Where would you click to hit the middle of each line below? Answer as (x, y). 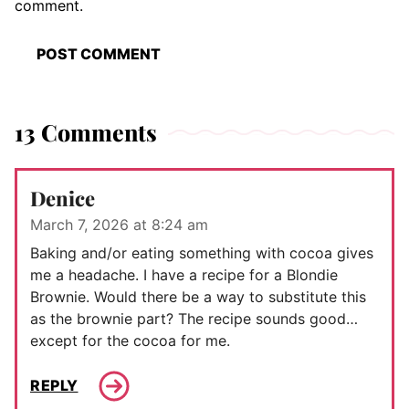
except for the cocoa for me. (130, 340)
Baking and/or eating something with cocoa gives (202, 252)
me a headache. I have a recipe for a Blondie (184, 274)
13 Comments (86, 131)
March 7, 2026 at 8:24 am (119, 224)
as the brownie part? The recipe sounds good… (194, 318)
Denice (63, 198)
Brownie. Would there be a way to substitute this (198, 296)
